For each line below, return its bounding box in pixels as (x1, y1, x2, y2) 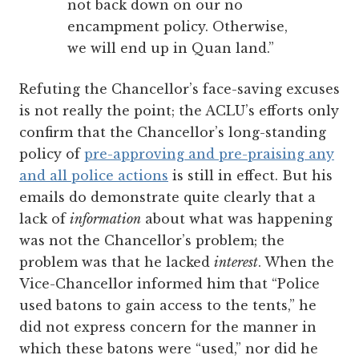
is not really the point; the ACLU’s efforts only (19, 102, 339, 119)
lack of (19, 210, 70, 227)
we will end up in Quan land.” (67, 39, 274, 56)
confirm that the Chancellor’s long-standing (19, 123, 326, 140)
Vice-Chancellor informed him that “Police (19, 275, 320, 292)
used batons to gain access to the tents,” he (19, 296, 317, 313)
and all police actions (19, 167, 168, 184)
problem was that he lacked (19, 253, 214, 270)
